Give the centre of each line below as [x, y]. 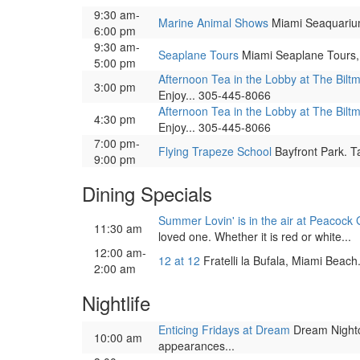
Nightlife [116, 303]
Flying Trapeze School [215, 151]
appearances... [196, 346]
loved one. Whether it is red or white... [255, 236]
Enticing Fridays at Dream [224, 329]
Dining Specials [147, 193]
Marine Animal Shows [213, 22]
